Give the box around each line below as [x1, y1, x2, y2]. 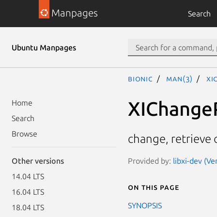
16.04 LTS [12, 187, 44, 196]
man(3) [166, 74, 193, 83]
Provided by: [128, 156, 173, 165]
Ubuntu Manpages [12, 43, 76, 52]
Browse [12, 129, 37, 138]
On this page [128, 182, 179, 191]
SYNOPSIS [128, 201, 162, 210]
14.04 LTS [12, 172, 44, 181]
